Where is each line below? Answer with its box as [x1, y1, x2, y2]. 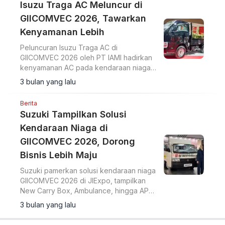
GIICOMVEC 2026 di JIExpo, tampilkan [20, 176, 146, 185]
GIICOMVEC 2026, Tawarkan [20, 13, 146, 24]
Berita [20, 99, 37, 107]
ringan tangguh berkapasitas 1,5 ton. [20, 73, 139, 82]
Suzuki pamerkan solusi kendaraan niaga [20, 166, 156, 175]
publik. [20, 206, 42, 215]
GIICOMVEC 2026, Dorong [20, 136, 135, 147]
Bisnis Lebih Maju [20, 150, 97, 161]
